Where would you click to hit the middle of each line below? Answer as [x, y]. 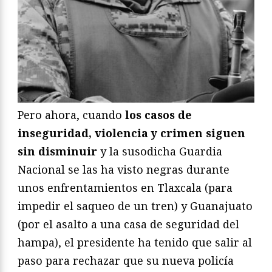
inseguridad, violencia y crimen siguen [131, 133]
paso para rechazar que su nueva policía [126, 261]
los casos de [158, 115]
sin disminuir [57, 151]
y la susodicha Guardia [160, 151]
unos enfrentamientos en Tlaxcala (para [125, 188]
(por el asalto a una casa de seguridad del [128, 224]
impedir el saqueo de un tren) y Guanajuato [135, 206]
